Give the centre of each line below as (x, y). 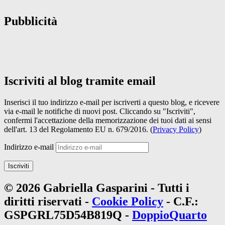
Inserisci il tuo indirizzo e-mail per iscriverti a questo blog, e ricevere (112, 102)
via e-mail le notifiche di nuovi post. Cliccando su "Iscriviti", (100, 111)
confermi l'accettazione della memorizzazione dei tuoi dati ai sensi (108, 120)
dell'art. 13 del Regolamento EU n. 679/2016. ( (78, 129)
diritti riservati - (48, 201)
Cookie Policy (128, 201)
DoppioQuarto (170, 215)
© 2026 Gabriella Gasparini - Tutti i (97, 188)
